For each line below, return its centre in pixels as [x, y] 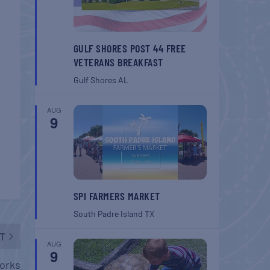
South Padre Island [109, 214]
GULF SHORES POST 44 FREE [130, 48]
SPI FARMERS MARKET [117, 196]
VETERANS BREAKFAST [118, 62]
